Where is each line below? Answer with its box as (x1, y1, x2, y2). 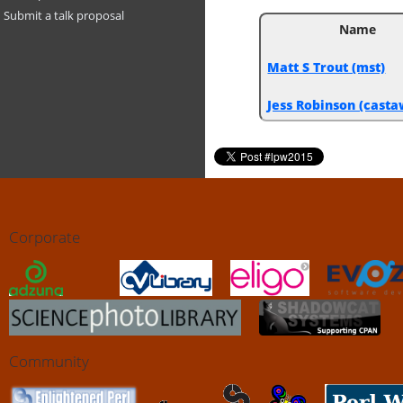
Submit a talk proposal (4, 7, 124, 23)
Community (9, 350, 89, 372)
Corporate (9, 227, 80, 248)
